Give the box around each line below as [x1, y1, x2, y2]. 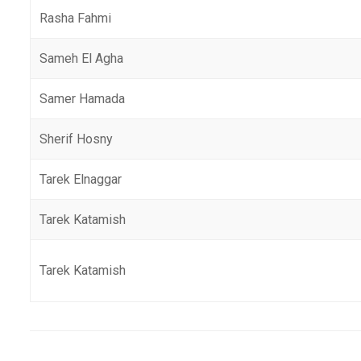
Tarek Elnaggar [39, 172, 122, 187]
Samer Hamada [39, 91, 126, 106]
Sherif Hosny [39, 131, 114, 147]
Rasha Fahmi [39, 10, 112, 26]
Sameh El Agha [39, 51, 124, 66]
